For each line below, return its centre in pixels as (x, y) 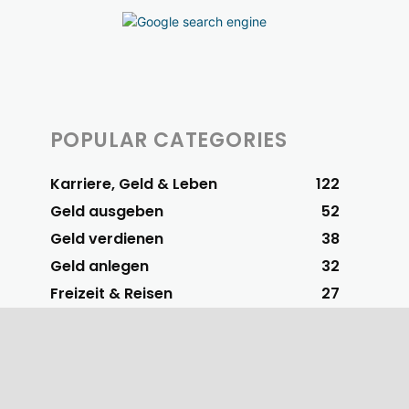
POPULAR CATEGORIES (169, 140)
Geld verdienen (106, 238)
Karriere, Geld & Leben (133, 184)
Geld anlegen (99, 266)
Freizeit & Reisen (111, 293)
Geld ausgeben (106, 211)
